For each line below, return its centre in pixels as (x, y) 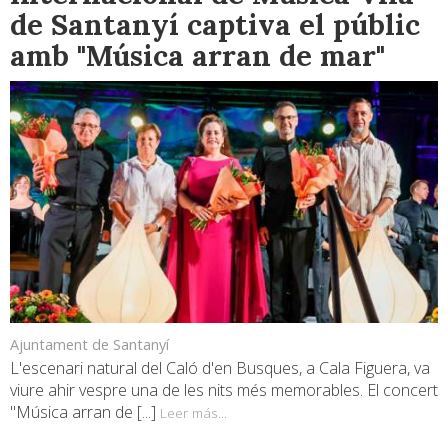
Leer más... (193, 412)
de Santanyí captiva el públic (215, 24)
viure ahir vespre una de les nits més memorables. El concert (224, 389)
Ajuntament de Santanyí (89, 344)
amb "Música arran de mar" (197, 55)
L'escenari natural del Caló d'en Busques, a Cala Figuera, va (220, 367)
